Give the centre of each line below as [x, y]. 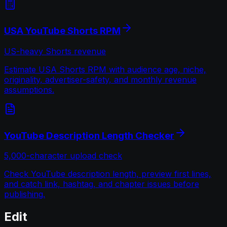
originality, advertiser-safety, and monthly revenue [100, 79]
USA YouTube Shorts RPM [62, 31]
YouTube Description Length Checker [89, 135]
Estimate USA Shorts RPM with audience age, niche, [105, 69]
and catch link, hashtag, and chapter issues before [102, 184]
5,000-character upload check [63, 156]
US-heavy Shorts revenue [55, 51]
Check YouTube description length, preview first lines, [108, 174]
